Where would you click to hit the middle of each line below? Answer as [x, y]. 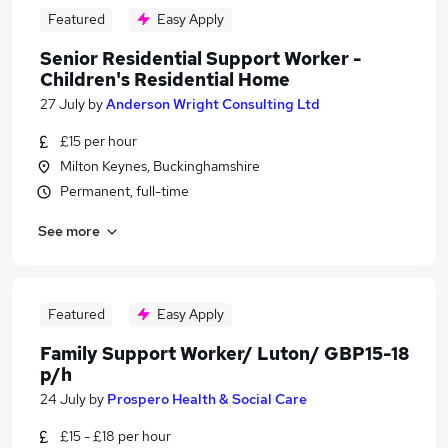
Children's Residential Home [165, 79]
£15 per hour [98, 141]
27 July [62, 104]
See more [69, 230]
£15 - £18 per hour [115, 436]
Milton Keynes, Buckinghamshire [160, 166]
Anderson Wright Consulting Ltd [213, 104]
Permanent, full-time [124, 191]
